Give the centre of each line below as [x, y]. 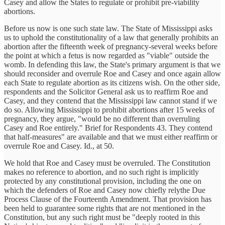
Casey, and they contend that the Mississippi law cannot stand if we [110, 101]
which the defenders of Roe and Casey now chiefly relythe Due [105, 190]
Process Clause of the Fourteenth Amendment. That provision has [108, 199]
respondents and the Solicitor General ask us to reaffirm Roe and [106, 92]
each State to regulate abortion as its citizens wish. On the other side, [112, 83]
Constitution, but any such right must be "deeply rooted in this [102, 217]
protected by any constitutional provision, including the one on [103, 181]
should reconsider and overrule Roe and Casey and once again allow [113, 74]
